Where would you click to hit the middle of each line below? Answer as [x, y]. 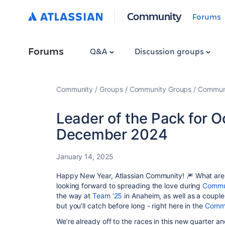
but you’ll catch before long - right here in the [131, 206]
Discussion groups [170, 51]
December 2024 [112, 134]
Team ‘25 [107, 196]
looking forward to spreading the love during [130, 186]
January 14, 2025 [85, 156]
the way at [75, 196]
